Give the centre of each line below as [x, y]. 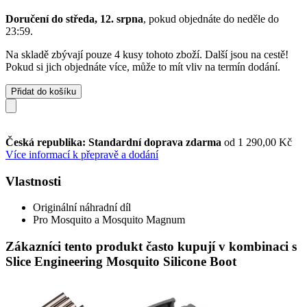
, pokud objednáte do [190, 19]
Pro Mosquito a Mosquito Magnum [109, 220]
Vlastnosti [33, 181]
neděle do [258, 19]
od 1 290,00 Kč [258, 142]
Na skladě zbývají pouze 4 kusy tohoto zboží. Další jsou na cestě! [147, 54]
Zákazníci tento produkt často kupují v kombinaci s [151, 246]
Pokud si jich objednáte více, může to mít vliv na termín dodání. [143, 66]
